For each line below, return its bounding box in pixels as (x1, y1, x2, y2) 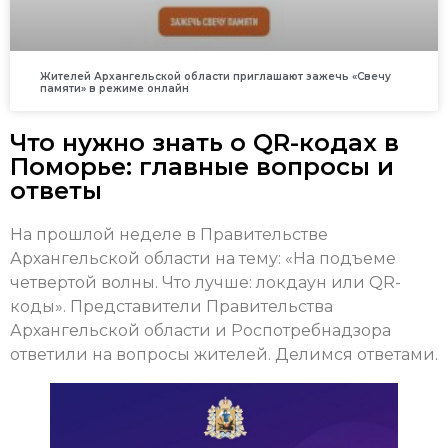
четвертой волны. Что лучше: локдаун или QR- (10, 273, 401, 293)
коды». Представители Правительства (10, 297, 333, 317)
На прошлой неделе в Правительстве (10, 225, 328, 245)
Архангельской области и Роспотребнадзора (10, 321, 391, 341)
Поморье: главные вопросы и (10, 152, 394, 182)
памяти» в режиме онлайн (40, 82, 189, 96)
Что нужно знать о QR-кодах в (10, 128, 399, 158)
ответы (10, 176, 102, 206)
